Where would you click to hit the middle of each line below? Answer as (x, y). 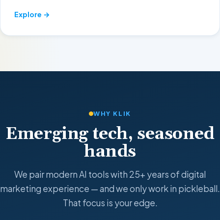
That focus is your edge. (110, 203)
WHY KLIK (112, 114)
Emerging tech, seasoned (110, 134)
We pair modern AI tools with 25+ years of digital (110, 174)
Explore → (32, 14)
